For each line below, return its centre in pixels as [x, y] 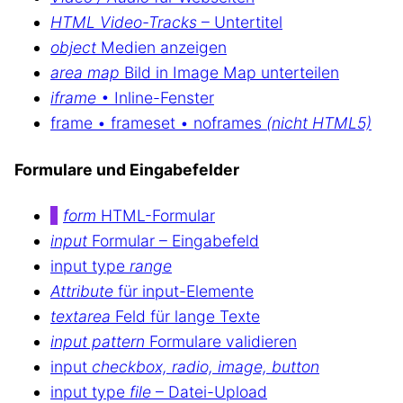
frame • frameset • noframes [158, 123]
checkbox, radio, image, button [206, 367]
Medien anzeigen [161, 48]
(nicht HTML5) [319, 123]
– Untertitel [242, 22]
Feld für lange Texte [185, 317]
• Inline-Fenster [155, 98]
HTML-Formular [156, 216]
